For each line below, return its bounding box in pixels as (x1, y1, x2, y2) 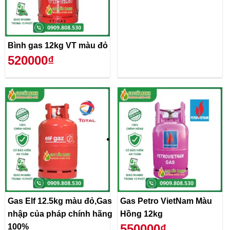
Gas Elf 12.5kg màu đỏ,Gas (8, 197, 112, 206)
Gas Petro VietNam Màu (120, 197, 212, 206)
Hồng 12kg (120, 209, 163, 219)
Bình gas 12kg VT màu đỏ (8, 41, 108, 50)
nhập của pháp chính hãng (8, 209, 112, 219)
